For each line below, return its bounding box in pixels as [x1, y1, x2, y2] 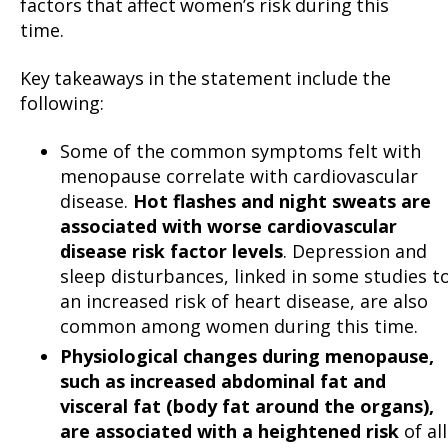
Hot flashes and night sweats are [133, 189, 431, 214]
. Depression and [283, 239, 427, 264]
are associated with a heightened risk [60, 419, 399, 444]
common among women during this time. [60, 314, 423, 339]
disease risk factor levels [60, 239, 283, 264]
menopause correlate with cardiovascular [60, 164, 418, 189]
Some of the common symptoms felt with [60, 139, 421, 164]
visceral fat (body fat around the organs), [60, 394, 434, 419]
